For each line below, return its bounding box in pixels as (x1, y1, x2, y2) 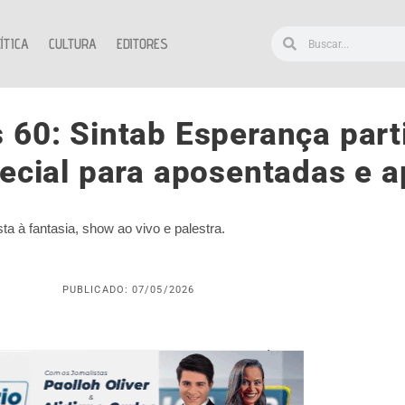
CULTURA (49, 34, 97, 52)
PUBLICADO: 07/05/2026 (61, 284, 195, 297)
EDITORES (117, 34, 168, 52)
